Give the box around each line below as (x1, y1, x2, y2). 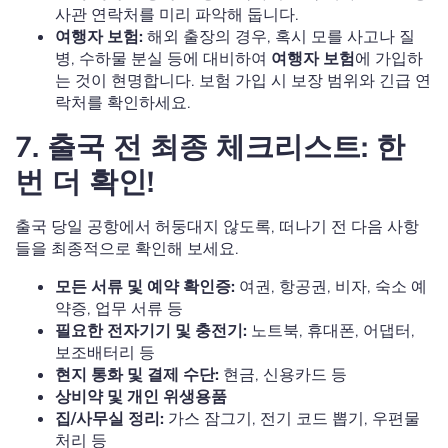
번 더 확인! (15, 163, 154, 200)
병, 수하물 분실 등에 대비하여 (55, 48, 271, 69)
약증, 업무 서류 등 (55, 298, 183, 319)
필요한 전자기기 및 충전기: (55, 320, 247, 341)
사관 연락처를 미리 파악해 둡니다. (55, 4, 299, 25)
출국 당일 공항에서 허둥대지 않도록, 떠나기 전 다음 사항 (15, 216, 419, 237)
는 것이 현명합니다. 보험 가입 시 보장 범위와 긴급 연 (55, 70, 431, 91)
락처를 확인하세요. (55, 92, 191, 113)
